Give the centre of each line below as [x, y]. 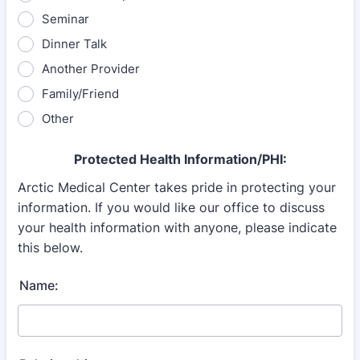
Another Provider [91, 69]
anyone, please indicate [265, 227]
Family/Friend [80, 94]
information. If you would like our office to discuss [171, 207]
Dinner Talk [74, 44]
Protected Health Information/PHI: [180, 159]
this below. [50, 247]
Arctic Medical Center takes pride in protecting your [177, 187]
